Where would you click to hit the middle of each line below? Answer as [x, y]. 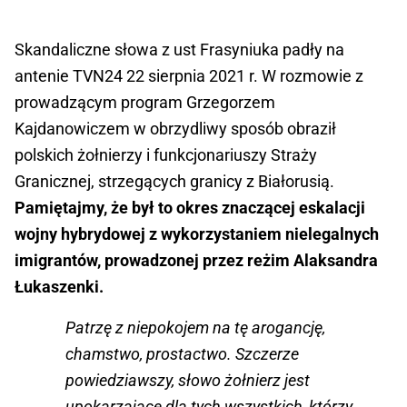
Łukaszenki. [61, 287]
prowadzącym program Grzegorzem [145, 103]
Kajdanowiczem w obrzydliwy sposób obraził [175, 129]
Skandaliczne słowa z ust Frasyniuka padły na [179, 50]
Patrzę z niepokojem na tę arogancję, [195, 328]
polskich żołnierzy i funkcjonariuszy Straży [166, 155]
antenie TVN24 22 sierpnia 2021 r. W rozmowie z [189, 76]
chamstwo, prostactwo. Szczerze [182, 354]
